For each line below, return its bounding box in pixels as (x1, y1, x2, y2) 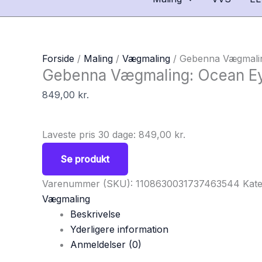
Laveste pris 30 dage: (42, 128, 139, 140)
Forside (42, 52, 74, 64)
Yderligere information (70, 223, 168, 235)
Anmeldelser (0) (70, 238, 142, 250)
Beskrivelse (70, 208, 120, 220)
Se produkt (61, 153, 109, 165)
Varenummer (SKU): (42, 177, 136, 189)
